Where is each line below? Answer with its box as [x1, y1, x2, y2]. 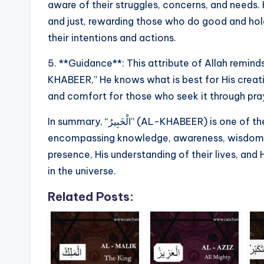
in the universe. [48, 165, 116, 177]
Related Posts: [48, 189, 134, 204]
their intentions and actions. [48, 32, 176, 44]
